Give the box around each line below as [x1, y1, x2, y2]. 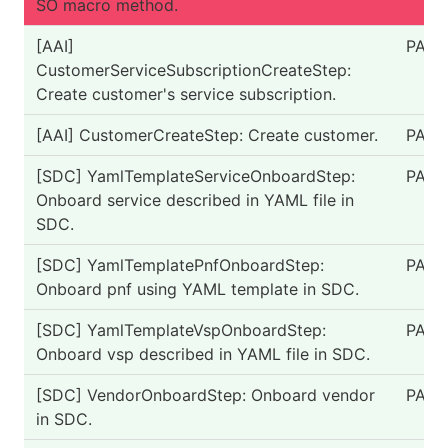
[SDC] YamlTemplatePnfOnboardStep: [36, 255, 324, 275]
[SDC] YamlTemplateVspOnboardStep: [36, 320, 326, 340]
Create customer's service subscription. [36, 84, 336, 104]
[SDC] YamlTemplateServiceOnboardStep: [36, 166, 355, 186]
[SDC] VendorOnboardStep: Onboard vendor [36, 385, 375, 405]
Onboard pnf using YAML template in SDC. [36, 279, 359, 299]
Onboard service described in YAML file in [36, 190, 354, 210]
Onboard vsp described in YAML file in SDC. [36, 344, 370, 364]
